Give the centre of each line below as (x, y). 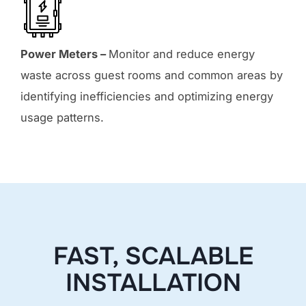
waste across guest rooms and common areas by (152, 75)
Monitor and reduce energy (182, 54)
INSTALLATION (153, 283)
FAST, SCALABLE (153, 256)
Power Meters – (65, 54)
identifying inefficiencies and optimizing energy (147, 97)
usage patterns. (62, 118)
